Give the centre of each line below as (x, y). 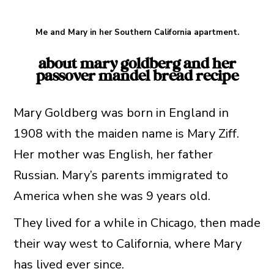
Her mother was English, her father (113, 155)
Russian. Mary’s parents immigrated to (120, 176)
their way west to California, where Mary (127, 244)
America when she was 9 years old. (112, 196)
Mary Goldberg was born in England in (121, 113)
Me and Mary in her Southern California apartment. (137, 32)
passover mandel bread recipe (137, 77)
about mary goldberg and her (137, 65)
